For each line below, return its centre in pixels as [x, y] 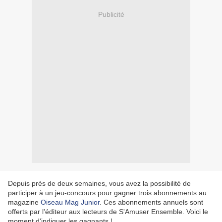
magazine [24, 202]
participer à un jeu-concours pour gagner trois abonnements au [107, 193]
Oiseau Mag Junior [70, 202]
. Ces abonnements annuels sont [151, 202]
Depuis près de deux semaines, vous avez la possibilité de [99, 184]
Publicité [111, 14]
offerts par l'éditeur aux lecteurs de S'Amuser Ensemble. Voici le [108, 212]
